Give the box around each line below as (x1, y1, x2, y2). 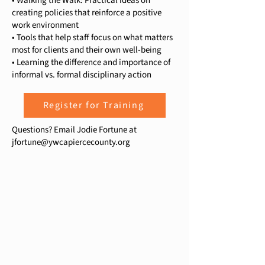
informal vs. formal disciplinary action (12, 69, 151, 81)
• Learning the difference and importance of (12, 56, 170, 69)
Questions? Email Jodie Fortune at (12, 124, 137, 136)
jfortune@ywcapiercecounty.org (12, 136, 130, 148)
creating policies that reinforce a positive (12, 7, 161, 19)
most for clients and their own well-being (12, 44, 161, 56)
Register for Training (43, 99, 144, 112)
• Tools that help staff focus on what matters (12, 31, 173, 44)
